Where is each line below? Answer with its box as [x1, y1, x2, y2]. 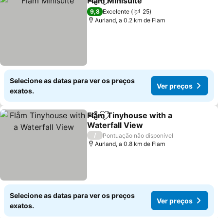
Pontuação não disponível [103, 131, 174, 139]
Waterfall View [87, 120, 144, 130]
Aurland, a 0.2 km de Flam [95, 17, 165, 24]
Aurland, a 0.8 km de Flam [95, 140, 165, 147]
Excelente [103, 8, 130, 15]
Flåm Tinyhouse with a [87, 110, 173, 120]
